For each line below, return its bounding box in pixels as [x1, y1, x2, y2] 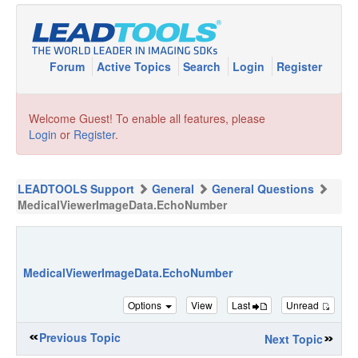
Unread [286, 297, 321, 312]
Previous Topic [39, 329, 121, 345]
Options [128, 297, 164, 312]
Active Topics [97, 58, 174, 74]
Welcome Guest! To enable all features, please [29, 110, 265, 126]
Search [183, 58, 224, 74]
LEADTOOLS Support [18, 181, 134, 197]
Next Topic [265, 331, 323, 347]
